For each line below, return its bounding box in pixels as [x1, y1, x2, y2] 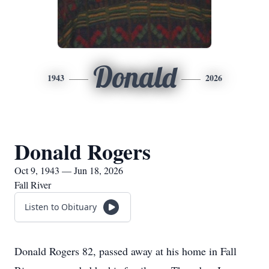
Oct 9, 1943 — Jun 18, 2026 [14, 164, 123, 177]
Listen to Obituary [25, 201, 97, 213]
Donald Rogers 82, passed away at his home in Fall [14, 244, 237, 258]
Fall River [14, 178, 51, 191]
